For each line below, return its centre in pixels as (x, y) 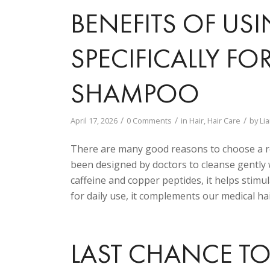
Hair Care (224, 120)
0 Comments (149, 120)
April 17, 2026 (94, 120)
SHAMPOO (135, 93)
